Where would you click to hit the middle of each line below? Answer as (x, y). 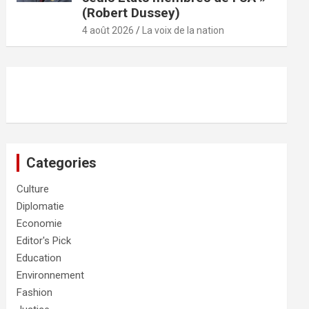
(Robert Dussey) (131, 13)
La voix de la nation (183, 31)
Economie (40, 224)
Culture (33, 189)
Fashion (35, 293)
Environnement (51, 276)
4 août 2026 (108, 31)
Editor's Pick (44, 241)
